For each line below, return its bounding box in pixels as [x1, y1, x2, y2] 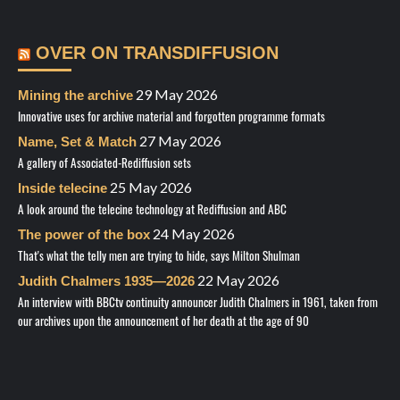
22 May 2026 [197, 271, 279, 289]
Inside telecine [18, 180, 107, 196]
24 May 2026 [153, 225, 235, 243]
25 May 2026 [110, 179, 192, 196]
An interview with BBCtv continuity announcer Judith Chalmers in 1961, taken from [18, 292, 378, 312]
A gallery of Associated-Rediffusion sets [18, 153, 191, 172]
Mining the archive [18, 87, 133, 104]
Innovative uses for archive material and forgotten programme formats [18, 106, 325, 126]
